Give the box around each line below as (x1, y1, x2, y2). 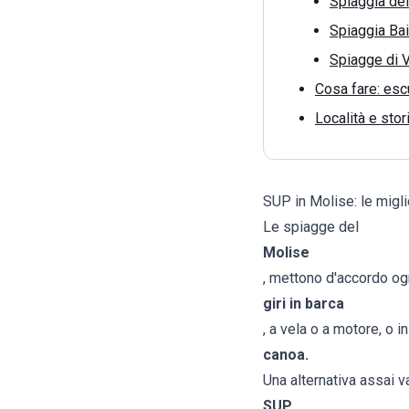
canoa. (263, 346, 309, 364)
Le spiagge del (263, 218, 359, 236)
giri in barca (263, 295, 344, 313)
